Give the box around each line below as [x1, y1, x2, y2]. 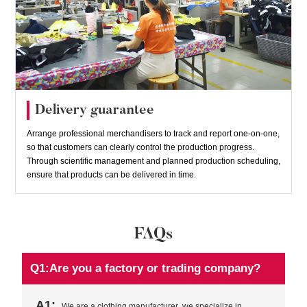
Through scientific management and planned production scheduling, [26, 156, 280, 167]
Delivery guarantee [34, 103, 154, 118]
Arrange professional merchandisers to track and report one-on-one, [26, 129, 280, 139]
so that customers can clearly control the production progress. [26, 143, 254, 153]
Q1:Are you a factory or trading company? [29, 262, 260, 275]
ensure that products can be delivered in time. [26, 170, 196, 180]
